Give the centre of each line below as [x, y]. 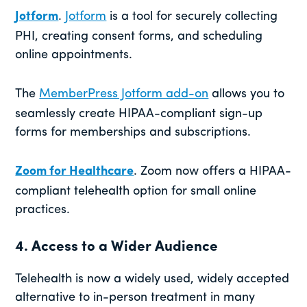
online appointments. [74, 56]
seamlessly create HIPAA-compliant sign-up [139, 114]
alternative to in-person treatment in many [135, 298]
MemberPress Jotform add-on [124, 95]
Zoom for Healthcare [75, 172]
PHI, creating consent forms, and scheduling [139, 37]
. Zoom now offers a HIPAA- [213, 172]
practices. [43, 210]
